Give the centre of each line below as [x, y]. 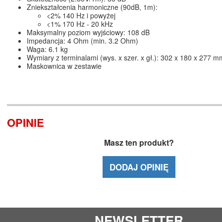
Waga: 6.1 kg [47, 49]
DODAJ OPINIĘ [139, 167]
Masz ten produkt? [139, 143]
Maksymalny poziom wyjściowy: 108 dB [88, 32]
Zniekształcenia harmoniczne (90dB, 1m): [92, 7]
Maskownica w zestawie [64, 66]
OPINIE [26, 123]
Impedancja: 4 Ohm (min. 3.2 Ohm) [83, 40]
